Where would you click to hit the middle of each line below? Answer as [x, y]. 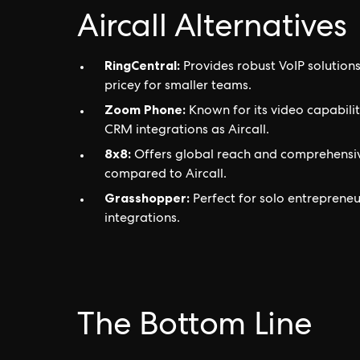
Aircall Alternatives [212, 30]
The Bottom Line [195, 328]
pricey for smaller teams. [178, 87]
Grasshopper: [147, 198]
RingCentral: [142, 65]
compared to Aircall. [166, 175]
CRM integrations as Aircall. [187, 131]
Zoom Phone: [145, 109]
